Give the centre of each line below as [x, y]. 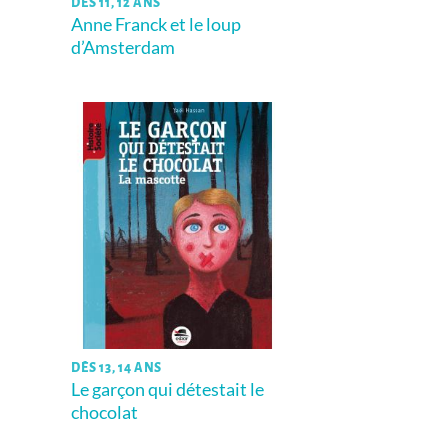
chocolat [105, 412]
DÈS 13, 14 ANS [117, 367]
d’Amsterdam [123, 47]
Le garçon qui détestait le [168, 389]
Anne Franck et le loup [156, 24]
